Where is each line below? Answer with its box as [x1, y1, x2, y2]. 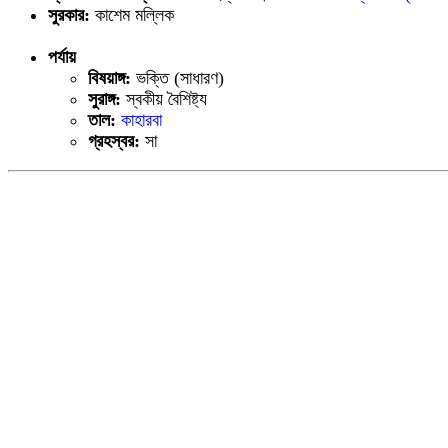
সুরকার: [48, 5, 90, 25]
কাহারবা [121, 110, 162, 130]
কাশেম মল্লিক [90, 5, 174, 25]
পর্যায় [48, 47, 76, 67]
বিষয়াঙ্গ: [88, 68, 136, 88]
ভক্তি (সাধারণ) [136, 68, 224, 88]
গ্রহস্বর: [88, 131, 140, 151]
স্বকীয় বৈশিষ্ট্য [126, 89, 207, 109]
